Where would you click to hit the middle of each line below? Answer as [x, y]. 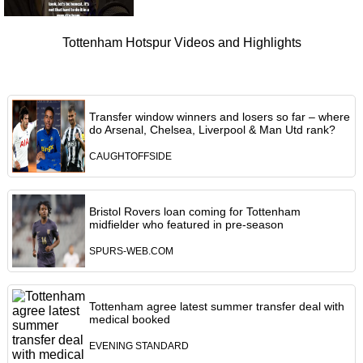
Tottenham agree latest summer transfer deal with [216, 307]
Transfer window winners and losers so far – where [219, 117]
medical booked [129, 320]
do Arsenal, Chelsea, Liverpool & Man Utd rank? [212, 130]
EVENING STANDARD [139, 346]
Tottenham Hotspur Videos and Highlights [181, 43]
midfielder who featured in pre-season [186, 225]
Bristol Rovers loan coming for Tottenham [194, 212]
